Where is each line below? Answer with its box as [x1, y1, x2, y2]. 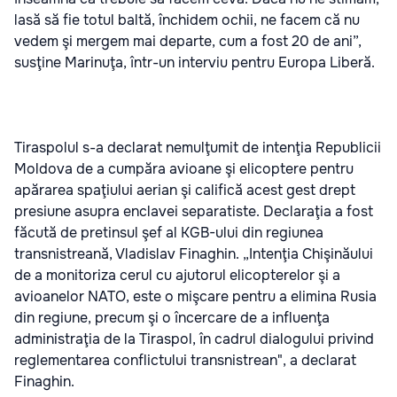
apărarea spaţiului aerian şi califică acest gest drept [14, 181, 355, 199]
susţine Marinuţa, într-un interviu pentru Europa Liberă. [14, 53, 375, 72]
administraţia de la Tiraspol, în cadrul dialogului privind [14, 330, 374, 348]
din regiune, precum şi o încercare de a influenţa [14, 308, 330, 327]
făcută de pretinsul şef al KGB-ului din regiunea [14, 223, 323, 242]
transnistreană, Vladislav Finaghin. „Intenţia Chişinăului [14, 245, 373, 263]
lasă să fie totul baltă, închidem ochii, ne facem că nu [14, 11, 360, 29]
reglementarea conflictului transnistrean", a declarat [14, 351, 356, 370]
